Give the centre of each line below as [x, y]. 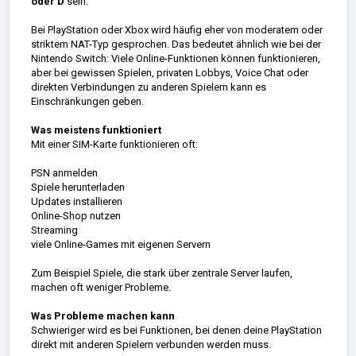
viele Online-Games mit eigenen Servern [120, 244]
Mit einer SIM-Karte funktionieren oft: [114, 144]
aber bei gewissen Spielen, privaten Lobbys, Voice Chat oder [169, 72]
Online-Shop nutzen [75, 215]
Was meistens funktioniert [96, 130]
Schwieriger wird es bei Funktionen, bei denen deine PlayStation [176, 330]
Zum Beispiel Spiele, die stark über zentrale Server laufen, [161, 273]
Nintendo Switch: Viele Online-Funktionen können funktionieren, [175, 58]
